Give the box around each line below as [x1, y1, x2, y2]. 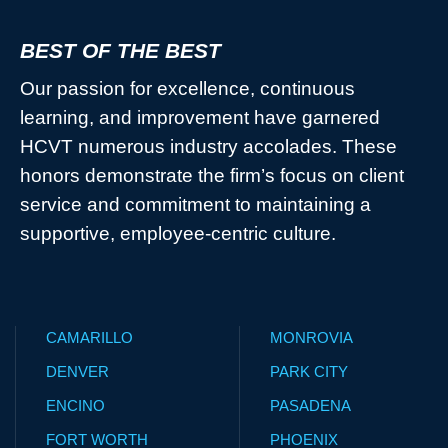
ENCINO [46, 397, 105, 415]
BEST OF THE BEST [20, 39, 221, 63]
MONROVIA [269, 329, 353, 347]
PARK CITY [269, 363, 348, 381]
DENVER [46, 363, 109, 381]
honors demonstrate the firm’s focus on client [20, 165, 404, 187]
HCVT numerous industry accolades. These [20, 136, 397, 158]
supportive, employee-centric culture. [20, 223, 351, 245]
